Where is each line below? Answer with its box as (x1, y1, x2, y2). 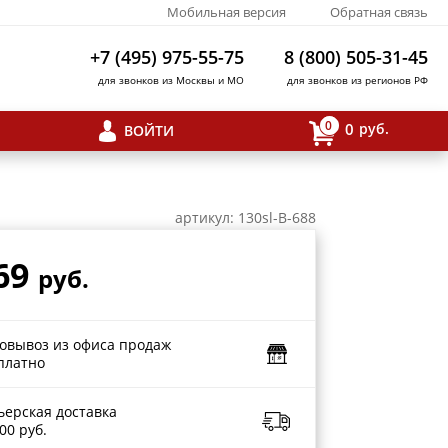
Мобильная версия (167, 3, 286, 21)
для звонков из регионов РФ (287, 73, 428, 87)
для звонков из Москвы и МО (98, 73, 244, 87)
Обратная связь (330, 3, 428, 21)
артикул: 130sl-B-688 (175, 208, 316, 227)
